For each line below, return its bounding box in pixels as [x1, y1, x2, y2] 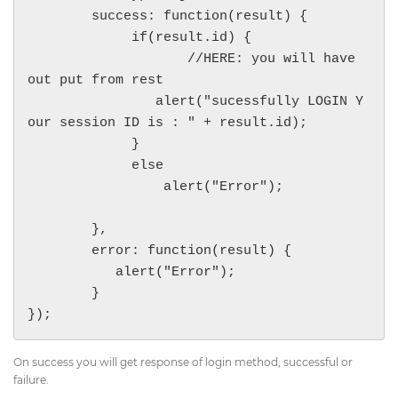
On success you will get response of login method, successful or [13, 355, 353, 369]
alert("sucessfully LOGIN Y [28, 94, 155, 109]
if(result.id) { [28, 30, 131, 45]
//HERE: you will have [28, 52, 187, 67]
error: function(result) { [28, 243, 92, 259]
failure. [13, 373, 49, 386]
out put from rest [28, 73, 163, 88]
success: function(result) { [28, 9, 92, 24]
